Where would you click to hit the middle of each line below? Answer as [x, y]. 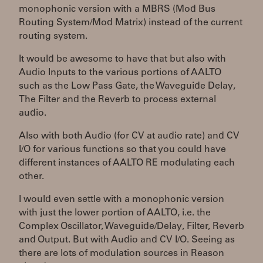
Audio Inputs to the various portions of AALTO [120, 73]
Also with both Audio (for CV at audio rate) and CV [129, 136]
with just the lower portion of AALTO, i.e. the [115, 213]
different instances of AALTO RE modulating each [127, 163]
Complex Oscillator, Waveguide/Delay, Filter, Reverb [131, 227]
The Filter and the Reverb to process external [117, 100]
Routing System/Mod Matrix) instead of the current [131, 23]
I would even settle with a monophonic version [122, 200]
